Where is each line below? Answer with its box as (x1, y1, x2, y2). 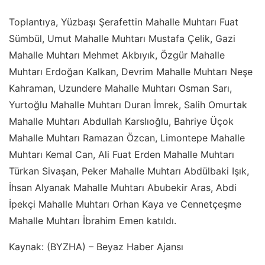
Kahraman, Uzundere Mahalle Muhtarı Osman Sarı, (9, 82, 232, 94)
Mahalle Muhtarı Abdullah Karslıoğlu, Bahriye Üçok (9, 115, 234, 127)
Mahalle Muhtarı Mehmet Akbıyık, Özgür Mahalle (9, 49, 225, 61)
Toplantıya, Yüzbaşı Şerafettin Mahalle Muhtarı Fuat (9, 15, 238, 28)
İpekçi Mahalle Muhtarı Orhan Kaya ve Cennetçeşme (9, 198, 241, 210)
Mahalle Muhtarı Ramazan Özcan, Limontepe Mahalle (9, 131, 245, 144)
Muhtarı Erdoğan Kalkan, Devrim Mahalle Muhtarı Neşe (9, 65, 253, 77)
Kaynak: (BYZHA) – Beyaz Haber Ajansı (9, 240, 183, 253)
